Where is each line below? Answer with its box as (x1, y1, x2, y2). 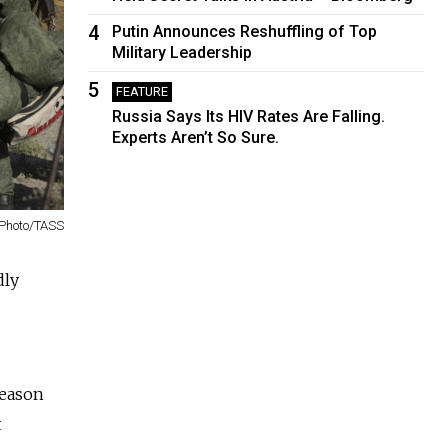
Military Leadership (112, 42, 253, 62)
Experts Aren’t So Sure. (112, 127, 280, 147)
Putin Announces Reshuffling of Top (112, 21, 378, 41)
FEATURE (116, 83, 169, 99)
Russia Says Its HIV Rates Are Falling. (112, 106, 386, 126)
